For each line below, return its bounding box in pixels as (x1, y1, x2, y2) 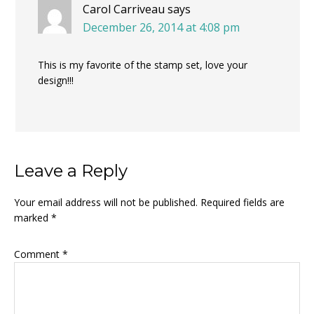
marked (14, 211, 51, 224)
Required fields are (200, 196, 285, 209)
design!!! (38, 74, 74, 87)
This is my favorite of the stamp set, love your (38, 58, 247, 71)
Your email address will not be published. (14, 196, 198, 209)
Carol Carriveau (83, 1, 165, 17)
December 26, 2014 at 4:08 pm (83, 20, 240, 35)
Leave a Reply (14, 161, 128, 181)
